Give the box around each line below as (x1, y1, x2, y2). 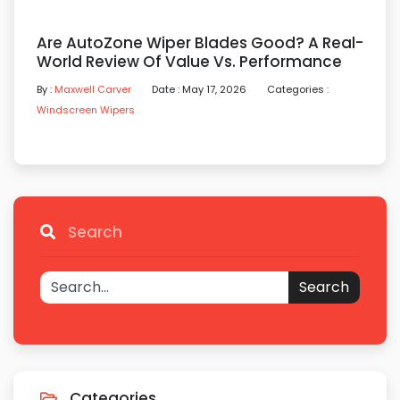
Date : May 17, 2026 (152, 82, 249, 96)
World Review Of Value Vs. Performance (37, 51, 342, 72)
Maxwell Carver (54, 82, 131, 96)
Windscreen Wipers (37, 103, 135, 117)
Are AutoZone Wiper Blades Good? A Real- (37, 32, 363, 54)
